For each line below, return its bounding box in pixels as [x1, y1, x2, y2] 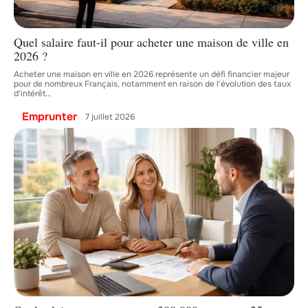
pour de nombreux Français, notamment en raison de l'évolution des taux [14, 78, 291, 90]
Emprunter [22, 109, 77, 124]
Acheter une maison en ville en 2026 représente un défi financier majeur [14, 69, 289, 80]
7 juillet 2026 [85, 111, 135, 122]
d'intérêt [14, 88, 45, 100]
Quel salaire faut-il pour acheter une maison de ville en [14, 34, 289, 51]
